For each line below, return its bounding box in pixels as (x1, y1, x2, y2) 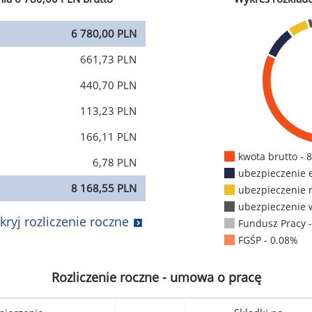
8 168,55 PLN (71, 181, 136, 196)
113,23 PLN (80, 104, 136, 118)
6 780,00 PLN (71, 26, 136, 41)
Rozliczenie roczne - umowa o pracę (51, 269, 261, 286)
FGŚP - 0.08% (237, 233, 298, 247)
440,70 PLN (80, 78, 136, 93)
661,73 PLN (80, 52, 136, 67)
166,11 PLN (80, 130, 136, 144)
